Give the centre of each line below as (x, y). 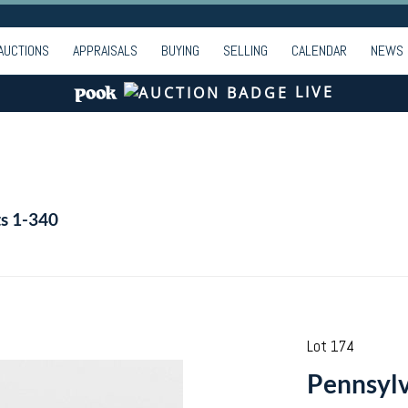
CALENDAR (319, 51)
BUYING (180, 51)
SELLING (245, 51)
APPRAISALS (105, 51)
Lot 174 (330, 346)
